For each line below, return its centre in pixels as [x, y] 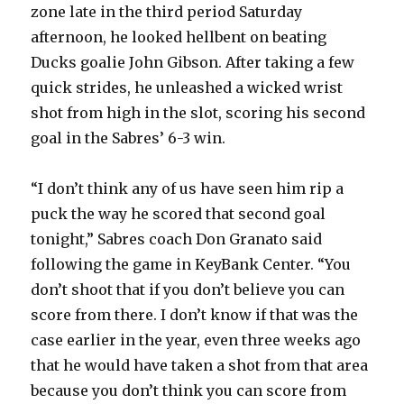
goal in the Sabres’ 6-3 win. [129, 138]
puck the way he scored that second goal [179, 214]
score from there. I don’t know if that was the [195, 315]
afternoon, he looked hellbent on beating [179, 37]
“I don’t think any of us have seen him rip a [188, 189]
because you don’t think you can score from [189, 391]
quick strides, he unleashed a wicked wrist [187, 88]
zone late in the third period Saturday [167, 12]
